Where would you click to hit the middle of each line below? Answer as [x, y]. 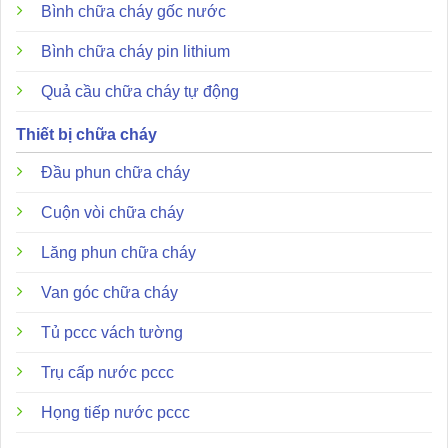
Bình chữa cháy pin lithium [135, 52]
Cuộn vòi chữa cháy [112, 213]
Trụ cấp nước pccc [107, 373]
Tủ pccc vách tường [112, 333]
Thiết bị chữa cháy [86, 135]
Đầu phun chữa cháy [115, 173]
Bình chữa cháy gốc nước [133, 12]
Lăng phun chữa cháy [118, 253]
